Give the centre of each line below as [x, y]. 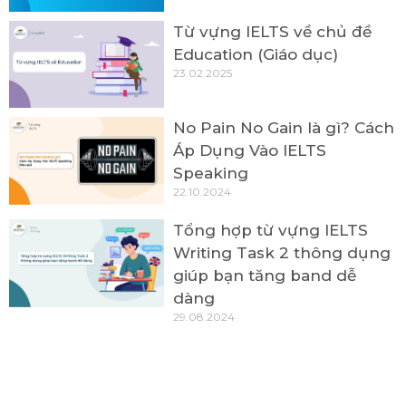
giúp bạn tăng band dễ [265, 276]
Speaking [211, 174]
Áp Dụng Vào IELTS [250, 151]
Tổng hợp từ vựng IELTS [271, 231]
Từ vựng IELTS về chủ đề [273, 32]
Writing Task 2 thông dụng [282, 253]
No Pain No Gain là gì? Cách [284, 128]
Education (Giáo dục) [256, 55]
